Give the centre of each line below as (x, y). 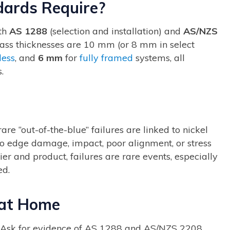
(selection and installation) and (115, 31)
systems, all (159, 58)
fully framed (106, 58)
